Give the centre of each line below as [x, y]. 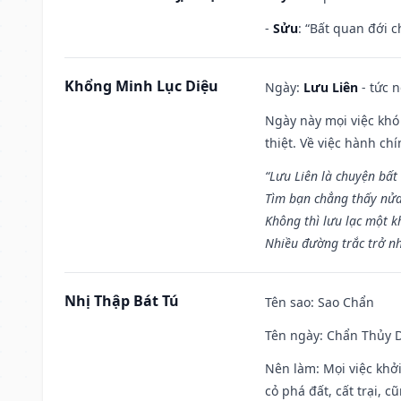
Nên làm [290, 368]
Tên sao [288, 302]
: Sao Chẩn [342, 302]
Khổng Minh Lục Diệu [141, 85]
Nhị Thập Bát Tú [122, 300]
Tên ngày [292, 335]
